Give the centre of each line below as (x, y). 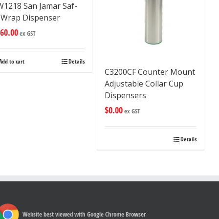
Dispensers (125, 96)
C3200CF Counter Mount (150, 72)
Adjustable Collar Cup (144, 84)
